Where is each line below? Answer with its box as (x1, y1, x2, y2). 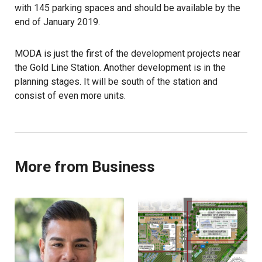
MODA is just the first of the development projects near (15, 47, 240, 59)
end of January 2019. (15, 16, 100, 27)
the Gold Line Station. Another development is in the (15, 61, 226, 73)
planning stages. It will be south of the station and (15, 75, 218, 87)
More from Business (15, 157, 155, 175)
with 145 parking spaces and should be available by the (15, 2, 240, 13)
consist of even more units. (15, 89, 126, 101)
